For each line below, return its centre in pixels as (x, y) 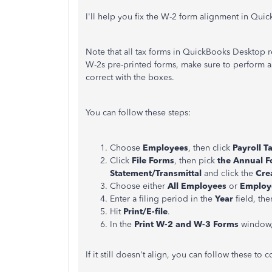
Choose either (139, 186)
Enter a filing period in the (162, 199)
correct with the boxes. (130, 77)
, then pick (196, 161)
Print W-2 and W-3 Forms (185, 224)
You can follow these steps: (138, 113)
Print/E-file (145, 212)
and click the (229, 173)
